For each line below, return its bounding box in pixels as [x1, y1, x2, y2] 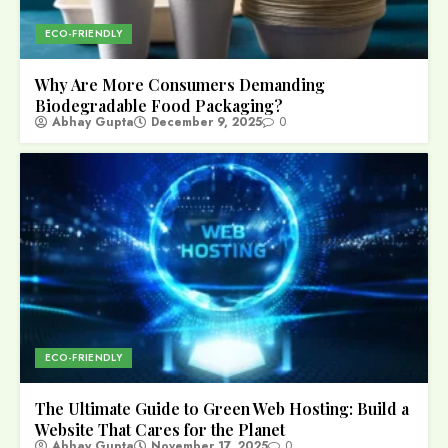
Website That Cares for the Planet [35, 419, 285, 441]
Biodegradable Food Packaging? [35, 95, 283, 117]
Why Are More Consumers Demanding [35, 74, 325, 96]
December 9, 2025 [151, 113, 262, 132]
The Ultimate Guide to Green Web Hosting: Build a [35, 398, 409, 420]
